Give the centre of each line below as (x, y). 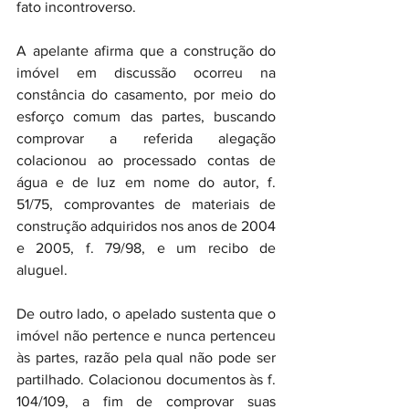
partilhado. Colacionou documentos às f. (146, 379)
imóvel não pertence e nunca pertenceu (146, 336)
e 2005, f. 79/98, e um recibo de (146, 248)
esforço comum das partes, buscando (146, 116)
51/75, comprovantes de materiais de (146, 204)
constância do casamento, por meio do (146, 94)
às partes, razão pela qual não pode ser (146, 357)
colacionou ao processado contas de (146, 160)
